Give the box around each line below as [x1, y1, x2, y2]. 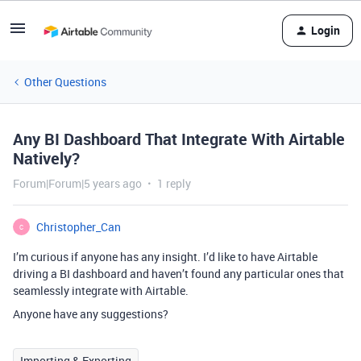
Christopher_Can [36, 219, 121, 234]
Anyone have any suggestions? [13, 306, 168, 322]
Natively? [13, 147, 80, 169]
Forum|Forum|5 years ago [13, 176, 142, 191]
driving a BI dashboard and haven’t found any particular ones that [13, 266, 344, 281]
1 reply [157, 176, 191, 191]
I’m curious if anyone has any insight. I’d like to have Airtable [13, 249, 317, 264]
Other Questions [24, 74, 106, 89]
